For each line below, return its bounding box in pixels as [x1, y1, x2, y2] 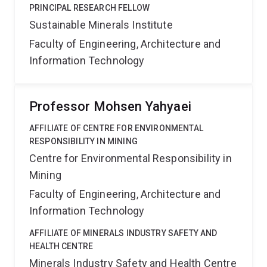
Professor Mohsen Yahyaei [29, 99, 191, 114]
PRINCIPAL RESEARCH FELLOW [29, 3, 150, 13]
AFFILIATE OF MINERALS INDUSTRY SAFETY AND [29, 228, 218, 238]
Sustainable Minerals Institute [29, 18, 173, 31]
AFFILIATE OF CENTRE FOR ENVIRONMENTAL [29, 123, 203, 133]
